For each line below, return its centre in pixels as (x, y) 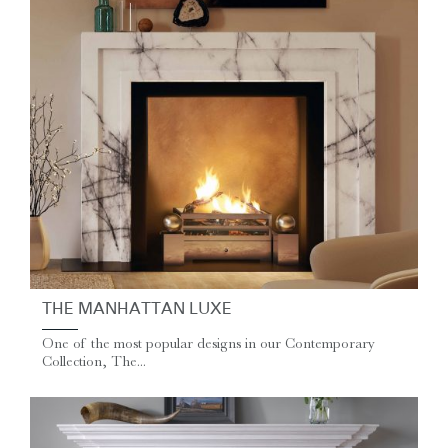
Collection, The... (94, 362)
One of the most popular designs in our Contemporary (208, 344)
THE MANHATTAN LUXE (137, 309)
